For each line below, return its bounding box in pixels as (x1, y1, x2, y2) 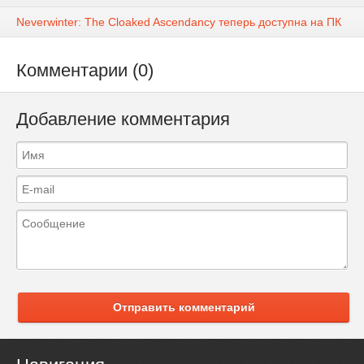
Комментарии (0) (16, 60, 154, 81)
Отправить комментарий (112, 300, 255, 314)
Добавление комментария (16, 109, 230, 130)
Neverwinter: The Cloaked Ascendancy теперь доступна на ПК (16, 15, 341, 29)
